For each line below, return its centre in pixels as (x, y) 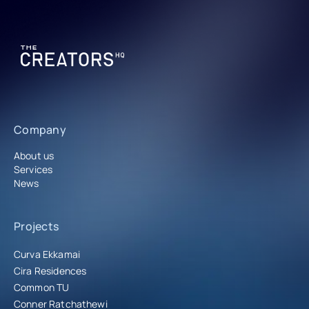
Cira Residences (50, 271)
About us (34, 156)
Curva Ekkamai (47, 255)
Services (33, 170)
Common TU (42, 288)
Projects (36, 227)
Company (40, 130)
